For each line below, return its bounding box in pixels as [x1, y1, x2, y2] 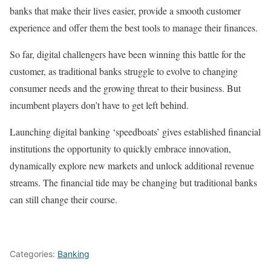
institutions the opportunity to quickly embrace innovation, [10, 142, 231, 155]
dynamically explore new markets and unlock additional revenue [10, 158, 254, 172]
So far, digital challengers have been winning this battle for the [10, 47, 246, 60]
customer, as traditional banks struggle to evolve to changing [10, 64, 238, 77]
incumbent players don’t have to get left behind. [10, 98, 189, 111]
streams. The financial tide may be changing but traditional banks [10, 175, 257, 189]
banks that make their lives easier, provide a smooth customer [10, 4, 241, 17]
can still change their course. [10, 192, 117, 206]
